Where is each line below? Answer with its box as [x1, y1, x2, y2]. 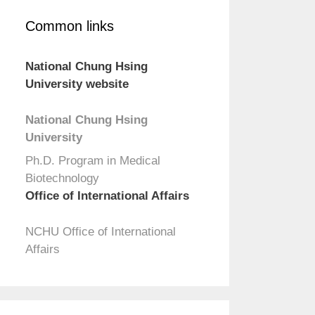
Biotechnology [25, 172, 99, 185]
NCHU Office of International [25, 224, 176, 238]
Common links [25, 18, 114, 34]
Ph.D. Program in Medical [25, 154, 160, 167]
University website [25, 77, 129, 91]
